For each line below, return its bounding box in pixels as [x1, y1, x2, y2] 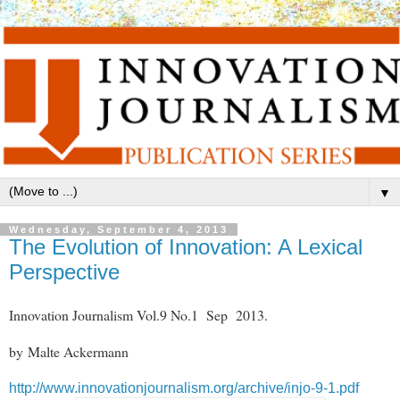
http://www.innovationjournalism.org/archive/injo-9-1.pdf [9, 379, 359, 396]
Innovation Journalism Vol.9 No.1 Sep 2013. [9, 304, 268, 324]
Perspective [9, 260, 120, 285]
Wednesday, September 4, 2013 [9, 224, 229, 236]
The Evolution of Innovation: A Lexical [9, 235, 362, 260]
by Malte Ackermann [9, 341, 129, 361]
